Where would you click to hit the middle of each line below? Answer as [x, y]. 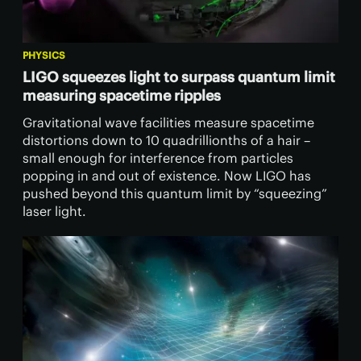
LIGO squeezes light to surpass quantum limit [179, 77]
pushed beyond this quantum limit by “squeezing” [175, 194]
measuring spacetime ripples [122, 96]
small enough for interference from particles [158, 158]
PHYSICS [44, 56]
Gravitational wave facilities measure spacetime [168, 123]
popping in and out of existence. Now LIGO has [167, 176]
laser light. [54, 212]
